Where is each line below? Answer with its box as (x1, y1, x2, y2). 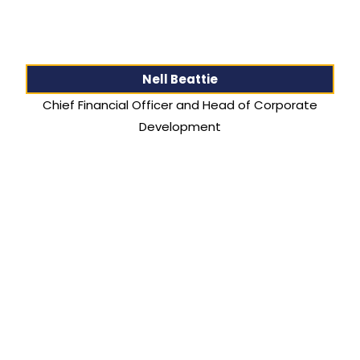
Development (138, 118, 221, 136)
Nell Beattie (141, 71, 218, 88)
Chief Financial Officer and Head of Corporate (42, 96, 317, 114)
